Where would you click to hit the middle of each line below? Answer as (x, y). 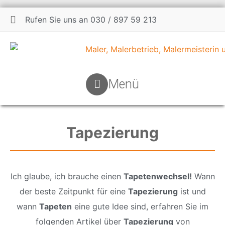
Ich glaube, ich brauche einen (67, 176)
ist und (192, 191)
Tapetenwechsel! (157, 176)
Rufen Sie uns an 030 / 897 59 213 (91, 20)
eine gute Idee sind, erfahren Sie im (140, 206)
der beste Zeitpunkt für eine (74, 191)
